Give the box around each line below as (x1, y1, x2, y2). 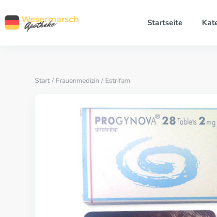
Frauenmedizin (56, 76, 99, 85)
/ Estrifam (99, 76, 130, 85)
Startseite (147, 17, 183, 28)
